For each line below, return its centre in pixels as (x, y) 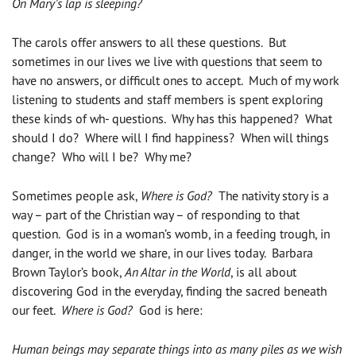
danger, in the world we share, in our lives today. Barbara (163, 253)
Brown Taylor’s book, (68, 272)
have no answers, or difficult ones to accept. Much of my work (176, 81)
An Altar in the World (178, 272)
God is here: (168, 310)
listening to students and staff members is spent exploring (168, 100)
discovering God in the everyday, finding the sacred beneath (169, 291)
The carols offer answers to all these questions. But (149, 43)
